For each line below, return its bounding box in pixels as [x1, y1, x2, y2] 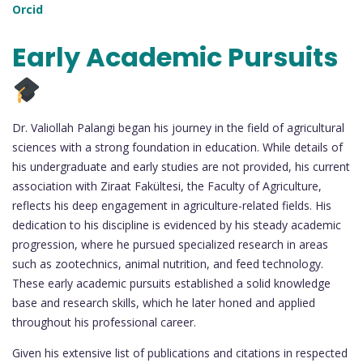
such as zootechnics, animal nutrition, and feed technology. [12, 256, 323, 272]
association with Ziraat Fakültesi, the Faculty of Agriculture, [12, 178, 322, 194]
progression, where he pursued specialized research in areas [12, 237, 328, 253]
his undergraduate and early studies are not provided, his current [12, 159, 350, 175]
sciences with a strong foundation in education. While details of [12, 139, 343, 156]
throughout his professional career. [12, 314, 196, 331]
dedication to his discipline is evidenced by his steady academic [12, 217, 341, 233]
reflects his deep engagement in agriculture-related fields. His [12, 198, 331, 214]
